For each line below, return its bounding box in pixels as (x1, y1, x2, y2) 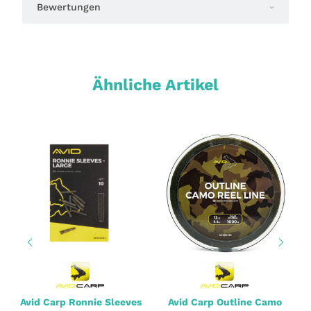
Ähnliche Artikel (92, 74, 219, 94)
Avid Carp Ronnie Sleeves (19, 296, 142, 308)
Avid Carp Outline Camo (168, 296, 282, 308)
